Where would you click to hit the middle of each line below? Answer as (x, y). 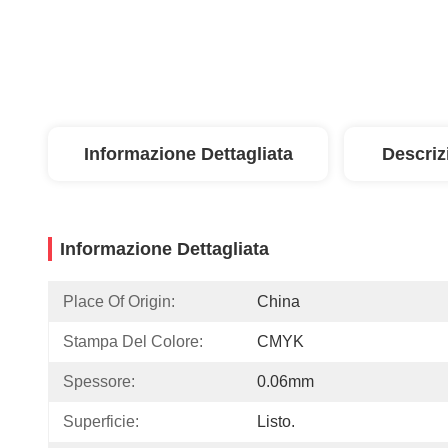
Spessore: (99, 381)
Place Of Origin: (119, 301)
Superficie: (101, 421)
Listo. (276, 421)
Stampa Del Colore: (133, 341)
